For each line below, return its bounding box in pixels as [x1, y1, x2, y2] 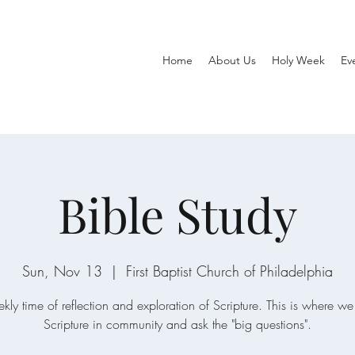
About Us [208, 53, 256, 67]
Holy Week [272, 53, 325, 67]
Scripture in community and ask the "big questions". [44, 315, 311, 333]
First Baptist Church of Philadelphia [126, 261, 333, 281]
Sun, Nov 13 [22, 261, 102, 281]
